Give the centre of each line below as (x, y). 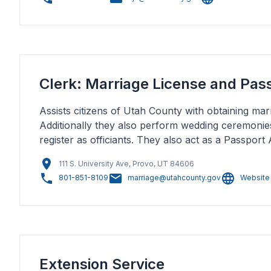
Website (255, 178)
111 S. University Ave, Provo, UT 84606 (126, 164)
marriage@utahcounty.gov (174, 178)
